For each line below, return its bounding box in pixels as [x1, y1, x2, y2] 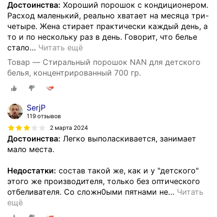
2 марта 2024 [50, 124, 88, 132]
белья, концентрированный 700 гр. [7, 67, 141, 77]
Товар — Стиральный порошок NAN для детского [7, 57, 201, 67]
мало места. [7, 144, 54, 154]
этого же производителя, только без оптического [7, 176, 200, 186]
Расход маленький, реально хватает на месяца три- [7, 10, 209, 20]
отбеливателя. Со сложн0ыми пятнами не [7, 186, 168, 197]
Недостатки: [7, 165, 56, 175]
